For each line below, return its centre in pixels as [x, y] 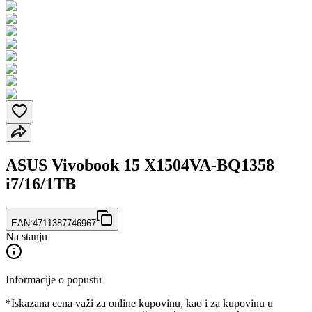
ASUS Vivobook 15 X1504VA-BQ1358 [140, 165]
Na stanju [26, 236]
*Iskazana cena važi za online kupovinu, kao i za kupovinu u [139, 303]
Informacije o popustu [54, 279]
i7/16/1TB [41, 184]
